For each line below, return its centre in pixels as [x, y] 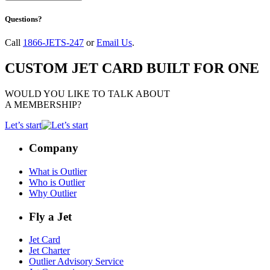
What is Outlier [58, 172]
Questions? [24, 19]
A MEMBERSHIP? [43, 104]
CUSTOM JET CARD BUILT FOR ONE [132, 68]
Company [54, 148]
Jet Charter [49, 251]
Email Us [114, 42]
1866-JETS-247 [53, 42]
